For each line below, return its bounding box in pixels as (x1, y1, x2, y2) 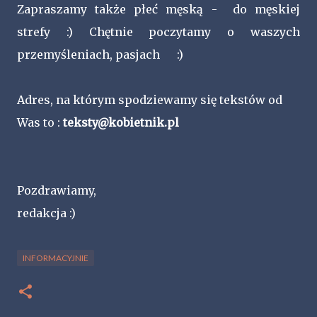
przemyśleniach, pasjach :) (17, 47, 186, 62)
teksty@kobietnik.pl (63, 115, 179, 129)
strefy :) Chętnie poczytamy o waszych (17, 25, 300, 39)
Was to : (17, 115, 63, 129)
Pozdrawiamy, (17, 183, 96, 197)
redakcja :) (17, 206, 76, 220)
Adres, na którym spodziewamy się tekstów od (17, 93, 282, 107)
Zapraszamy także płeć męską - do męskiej (17, 2, 300, 16)
